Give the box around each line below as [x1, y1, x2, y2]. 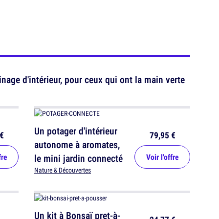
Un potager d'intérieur [34, 124, 117, 137]
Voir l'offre [146, 152, 179, 162]
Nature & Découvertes [34, 166, 91, 175]
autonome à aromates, [34, 138, 120, 151]
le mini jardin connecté [34, 152, 123, 165]
